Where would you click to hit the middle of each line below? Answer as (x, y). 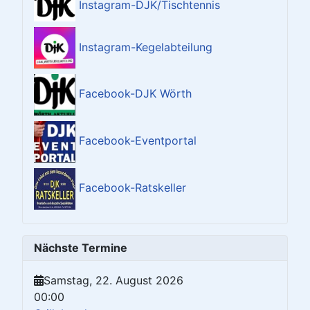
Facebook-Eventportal (136, 140)
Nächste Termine (81, 247)
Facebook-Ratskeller (131, 187)
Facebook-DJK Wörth (134, 94)
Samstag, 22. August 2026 (113, 280)
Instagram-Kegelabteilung (144, 47)
